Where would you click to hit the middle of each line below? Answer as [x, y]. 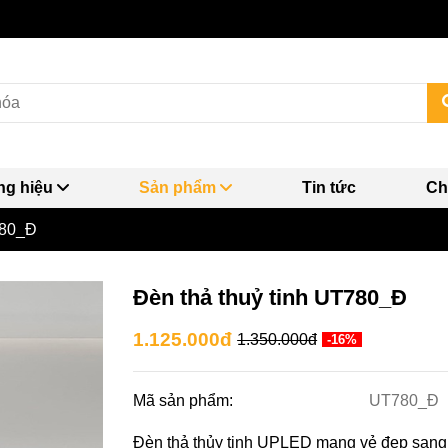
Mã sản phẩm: [185, 400]
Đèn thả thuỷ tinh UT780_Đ [270, 297]
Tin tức [328, 187]
